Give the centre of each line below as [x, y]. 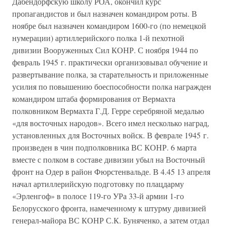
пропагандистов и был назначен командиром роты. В [105, 13]
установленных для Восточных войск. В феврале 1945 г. [110, 135]
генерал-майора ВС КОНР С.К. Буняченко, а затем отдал [111, 220]
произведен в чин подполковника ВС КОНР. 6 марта [104, 147]
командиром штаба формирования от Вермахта [94, 99]
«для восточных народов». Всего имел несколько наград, [111, 123]
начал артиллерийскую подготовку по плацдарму [98, 184]
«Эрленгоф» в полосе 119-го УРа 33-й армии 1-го [98, 196]
